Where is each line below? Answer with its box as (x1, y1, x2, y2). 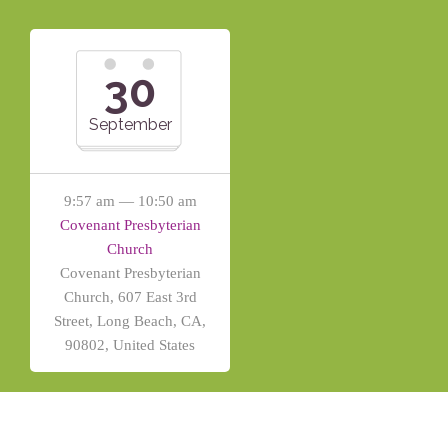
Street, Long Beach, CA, (54, 313, 206, 329)
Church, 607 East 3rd (63, 289, 197, 305)
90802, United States (65, 337, 195, 353)
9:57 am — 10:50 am (63, 193, 197, 209)
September (88, 115, 172, 134)
